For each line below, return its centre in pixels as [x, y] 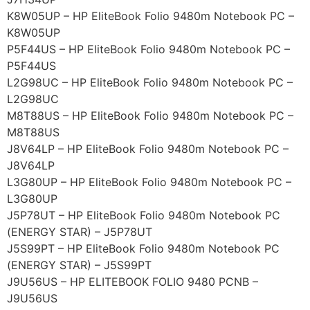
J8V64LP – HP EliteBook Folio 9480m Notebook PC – [148, 149]
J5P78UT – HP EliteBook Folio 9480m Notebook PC [144, 216]
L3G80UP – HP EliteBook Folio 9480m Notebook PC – [149, 182]
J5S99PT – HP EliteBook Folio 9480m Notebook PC [143, 249]
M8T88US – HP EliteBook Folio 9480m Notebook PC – [150, 116]
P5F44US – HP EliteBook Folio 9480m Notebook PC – [148, 49]
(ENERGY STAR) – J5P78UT [80, 232]
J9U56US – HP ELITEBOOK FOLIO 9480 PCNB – [133, 282]
